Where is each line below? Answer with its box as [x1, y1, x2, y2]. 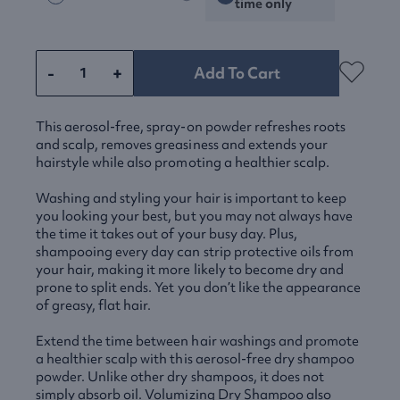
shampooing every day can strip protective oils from [36, 243, 354, 261]
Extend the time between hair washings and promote [36, 332, 359, 350]
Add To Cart [193, 62, 280, 83]
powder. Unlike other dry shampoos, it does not [36, 368, 324, 386]
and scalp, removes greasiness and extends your [36, 136, 328, 154]
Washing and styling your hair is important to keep [36, 189, 346, 207]
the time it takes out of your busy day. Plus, [36, 225, 297, 243]
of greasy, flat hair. [36, 296, 152, 314]
